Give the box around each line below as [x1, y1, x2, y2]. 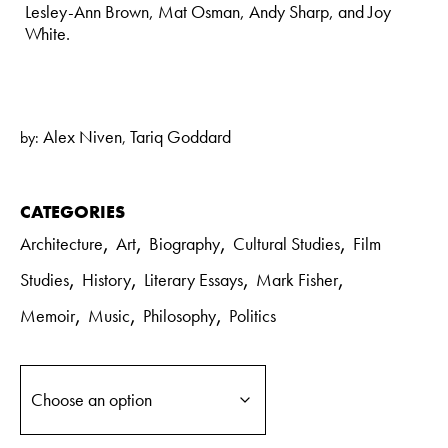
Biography [149, 231, 220, 255]
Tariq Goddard [130, 124, 231, 148]
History [82, 267, 131, 291]
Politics [229, 303, 276, 327]
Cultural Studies [233, 231, 340, 255]
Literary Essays [144, 267, 243, 291]
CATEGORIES [20, 199, 125, 223]
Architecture [20, 231, 103, 255]
